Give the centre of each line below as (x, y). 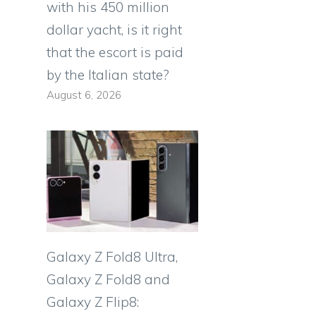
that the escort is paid (115, 53)
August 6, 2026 (84, 95)
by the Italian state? (108, 75)
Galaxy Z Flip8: (93, 302)
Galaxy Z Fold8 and (108, 279)
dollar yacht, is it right (114, 30)
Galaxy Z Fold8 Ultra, (112, 256)
